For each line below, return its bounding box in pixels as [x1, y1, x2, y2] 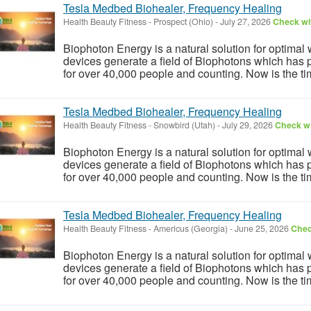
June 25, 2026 [233, 221, 291, 235]
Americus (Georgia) [153, 221, 228, 235]
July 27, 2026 [218, 15, 273, 28]
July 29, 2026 [220, 118, 275, 131]
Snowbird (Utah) [153, 118, 215, 131]
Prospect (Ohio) [153, 15, 213, 28]
